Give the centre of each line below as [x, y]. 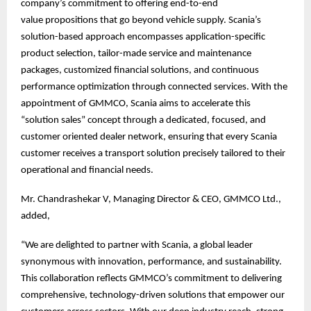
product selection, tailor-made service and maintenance [136, 54]
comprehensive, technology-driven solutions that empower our [153, 296]
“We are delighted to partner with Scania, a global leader [137, 246]
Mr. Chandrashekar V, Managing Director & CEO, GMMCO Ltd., [151, 200]
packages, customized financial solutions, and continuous [140, 71]
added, [35, 217]
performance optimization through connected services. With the [154, 87]
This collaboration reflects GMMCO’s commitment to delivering [151, 279]
